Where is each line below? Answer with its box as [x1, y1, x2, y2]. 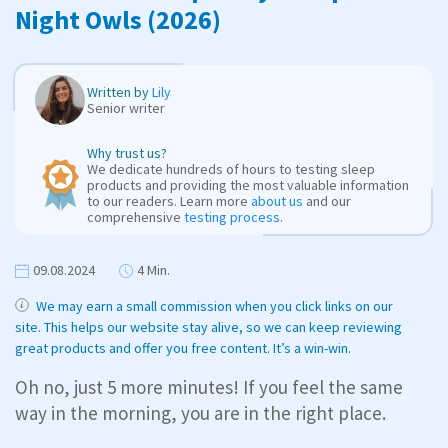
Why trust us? [87, 143, 167, 162]
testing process [184, 207, 280, 226]
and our [303, 191, 351, 210]
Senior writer [87, 98, 165, 117]
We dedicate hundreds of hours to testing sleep [87, 159, 375, 178]
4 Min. [137, 260, 170, 279]
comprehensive [87, 207, 184, 226]
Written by [87, 82, 152, 101]
